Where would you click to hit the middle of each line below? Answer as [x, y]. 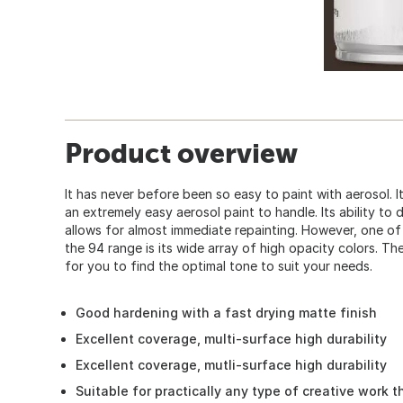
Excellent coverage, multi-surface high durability [231, 338]
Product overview [181, 152]
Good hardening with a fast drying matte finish [226, 312]
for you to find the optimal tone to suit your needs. [219, 265]
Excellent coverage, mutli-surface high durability [231, 364]
